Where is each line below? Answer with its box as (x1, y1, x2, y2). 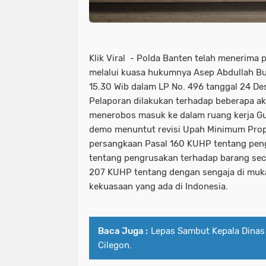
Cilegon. (98, 240, 132, 251)
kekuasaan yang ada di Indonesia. (89, 181, 228, 192)
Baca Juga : (98, 226, 148, 237)
